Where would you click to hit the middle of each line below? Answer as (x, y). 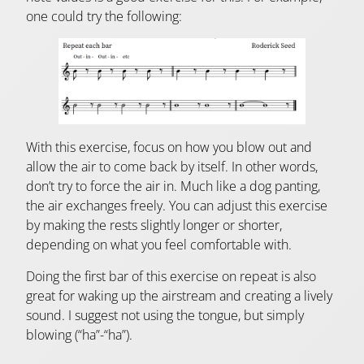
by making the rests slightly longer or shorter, (154, 225)
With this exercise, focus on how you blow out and (169, 147)
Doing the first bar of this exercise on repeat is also (171, 277)
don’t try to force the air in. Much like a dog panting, (173, 186)
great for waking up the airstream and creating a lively (179, 296)
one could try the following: (104, 16)
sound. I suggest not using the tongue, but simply (165, 316)
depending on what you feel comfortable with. (159, 244)
